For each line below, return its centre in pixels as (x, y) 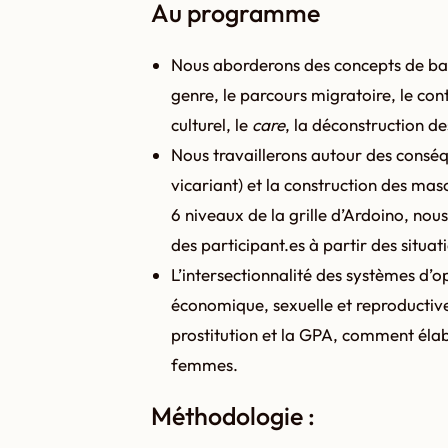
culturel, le (211, 124)
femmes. (204, 364)
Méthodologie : (232, 416)
